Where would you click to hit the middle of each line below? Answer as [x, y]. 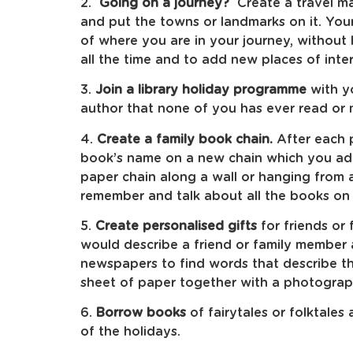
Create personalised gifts [176, 227]
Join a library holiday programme [201, 90]
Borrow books [141, 313]
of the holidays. [130, 332]
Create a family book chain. [185, 139]
